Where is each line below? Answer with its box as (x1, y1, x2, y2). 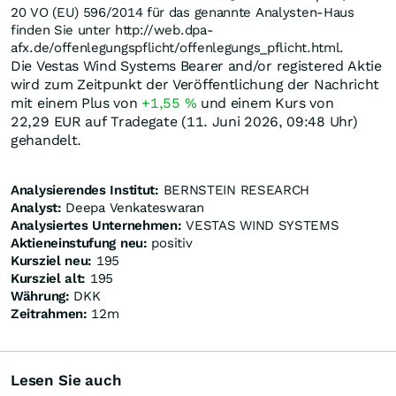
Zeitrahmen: (11, 306, 88, 323)
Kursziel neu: (11, 253, 93, 270)
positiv (147, 235, 193, 252)
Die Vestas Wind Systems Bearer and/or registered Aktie (11, 57, 382, 75)
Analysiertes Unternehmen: (11, 217, 182, 234)
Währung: (11, 288, 70, 305)
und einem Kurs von (196, 95, 334, 112)
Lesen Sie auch (11, 371, 122, 390)
